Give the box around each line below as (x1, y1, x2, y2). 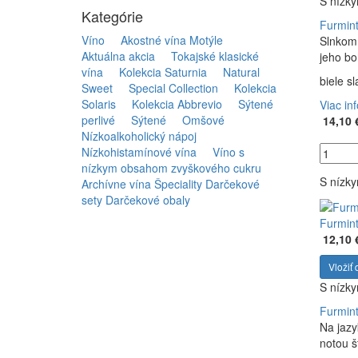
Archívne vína (82, 176, 151, 192)
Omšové (169, 112, 225, 128)
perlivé (82, 112, 115, 128)
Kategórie (82, 6, 143, 26)
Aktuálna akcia (82, 48, 155, 64)
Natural (210, 64, 260, 80)
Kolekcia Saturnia (106, 64, 207, 80)
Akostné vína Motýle (108, 32, 223, 48)
